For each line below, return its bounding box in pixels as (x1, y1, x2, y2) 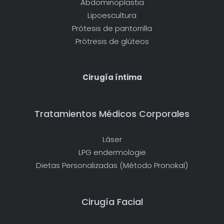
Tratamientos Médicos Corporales (34, 107, 189, 120)
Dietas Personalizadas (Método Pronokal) (36, 159, 188, 170)
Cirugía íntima (82, 71, 142, 82)
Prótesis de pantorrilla (72, 22, 152, 33)
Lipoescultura (87, 9, 136, 20)
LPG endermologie (78, 146, 146, 157)
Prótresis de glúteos (75, 35, 149, 46)
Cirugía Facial (81, 195, 143, 208)
